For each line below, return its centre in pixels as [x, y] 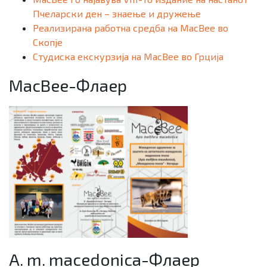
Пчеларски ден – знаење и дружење [117, 13]
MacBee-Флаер [68, 85]
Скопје [48, 42]
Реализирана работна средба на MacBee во [131, 27]
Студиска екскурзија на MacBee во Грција [128, 56]
